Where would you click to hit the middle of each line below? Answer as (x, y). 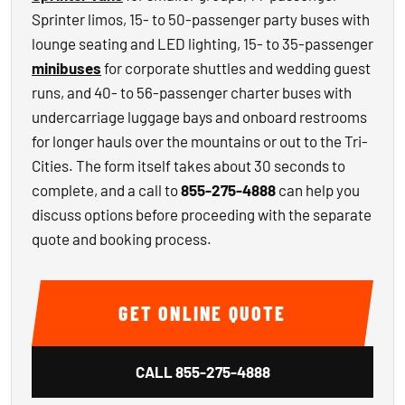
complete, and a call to (106, 190)
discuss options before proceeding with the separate (202, 214)
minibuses (66, 68)
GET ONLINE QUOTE (202, 313)
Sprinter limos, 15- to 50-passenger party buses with (201, 19)
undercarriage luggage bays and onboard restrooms (199, 117)
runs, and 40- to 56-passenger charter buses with (192, 92)
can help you (318, 190)
